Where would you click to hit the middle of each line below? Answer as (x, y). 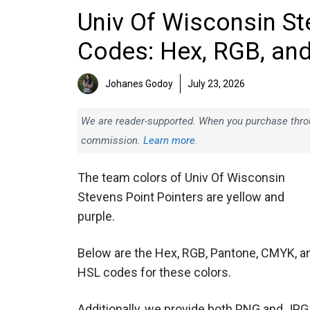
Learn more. (171, 140)
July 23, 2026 (216, 84)
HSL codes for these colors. (154, 273)
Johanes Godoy (139, 84)
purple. (96, 216)
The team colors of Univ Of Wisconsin (181, 177)
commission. (112, 140)
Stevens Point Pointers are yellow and (181, 197)
